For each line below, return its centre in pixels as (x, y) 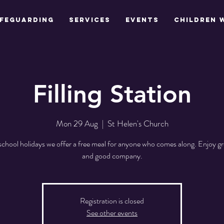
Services (90, 20)
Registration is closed (112, 200)
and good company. (112, 155)
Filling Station (112, 94)
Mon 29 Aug (77, 123)
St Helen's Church (138, 123)
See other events (112, 212)
